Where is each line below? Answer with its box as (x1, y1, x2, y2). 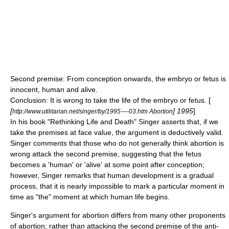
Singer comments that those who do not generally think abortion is (10, 139, 224, 147)
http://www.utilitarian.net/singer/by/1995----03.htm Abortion (12, 107, 173, 114)
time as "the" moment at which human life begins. (10, 192, 170, 201)
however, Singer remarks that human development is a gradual (10, 171, 214, 179)
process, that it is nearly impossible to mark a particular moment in (10, 181, 224, 190)
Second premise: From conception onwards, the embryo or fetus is (10, 74, 226, 83)
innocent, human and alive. (10, 85, 98, 94)
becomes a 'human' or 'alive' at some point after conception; (10, 160, 204, 169)
